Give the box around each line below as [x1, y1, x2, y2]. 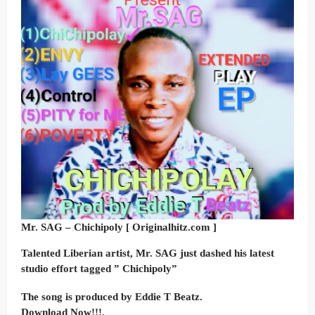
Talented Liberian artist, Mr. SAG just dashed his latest [21, 247, 274, 259]
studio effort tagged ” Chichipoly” [21, 263, 177, 274]
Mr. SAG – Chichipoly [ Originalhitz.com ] [21, 221, 217, 233]
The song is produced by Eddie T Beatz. [21, 291, 202, 302]
